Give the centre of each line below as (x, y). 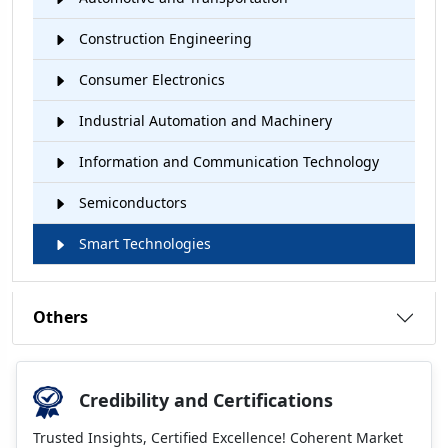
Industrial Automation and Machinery (203, 120)
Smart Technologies (143, 243)
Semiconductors (131, 202)
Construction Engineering (163, 38)
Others (60, 317)
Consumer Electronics (150, 79)
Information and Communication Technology (227, 161)
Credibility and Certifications (206, 400)
